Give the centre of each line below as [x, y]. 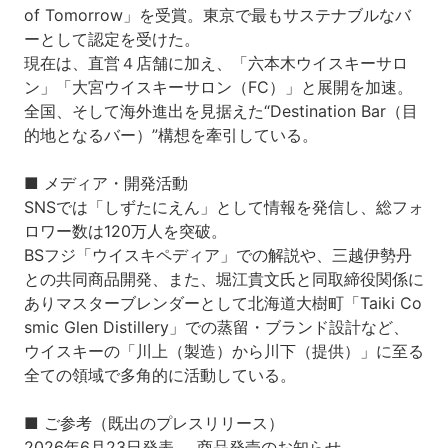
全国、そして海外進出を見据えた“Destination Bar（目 [220, 111]
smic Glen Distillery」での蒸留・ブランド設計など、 [216, 327]
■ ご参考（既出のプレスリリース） [153, 423]
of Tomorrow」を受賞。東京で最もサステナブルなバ [217, 15]
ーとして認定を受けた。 [111, 39]
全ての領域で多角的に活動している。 [159, 375]
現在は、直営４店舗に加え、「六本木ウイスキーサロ [215, 63]
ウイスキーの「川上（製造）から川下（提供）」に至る [223, 351]
